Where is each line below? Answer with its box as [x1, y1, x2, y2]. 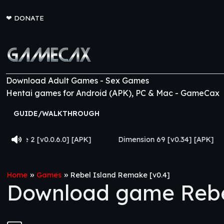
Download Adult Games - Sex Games [6, 75, 149, 85]
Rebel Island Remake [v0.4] [70, 170, 170, 179]
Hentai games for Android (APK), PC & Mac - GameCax [6, 88, 219, 98]
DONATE [14, 13, 44, 22]
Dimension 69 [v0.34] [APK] [56, 135, 152, 144]
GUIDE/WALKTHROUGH [13, 109, 99, 118]
